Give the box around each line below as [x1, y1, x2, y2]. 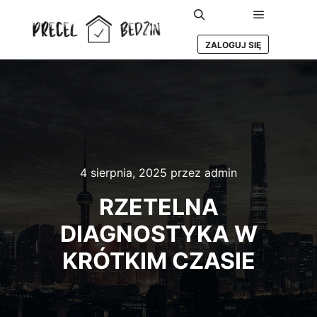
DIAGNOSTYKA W [59, 220, 258, 248]
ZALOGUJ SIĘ [204, 40, 261, 51]
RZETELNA [98, 193, 219, 221]
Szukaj [199, 26, 229, 38]
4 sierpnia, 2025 [80, 166, 167, 180]
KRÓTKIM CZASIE [62, 247, 255, 275]
